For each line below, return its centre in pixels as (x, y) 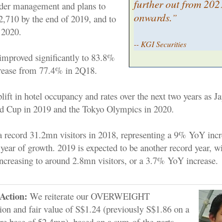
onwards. (153, 17)
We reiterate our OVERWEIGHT (88, 196)
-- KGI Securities (160, 44)
